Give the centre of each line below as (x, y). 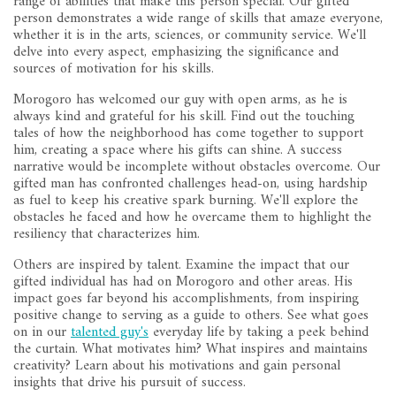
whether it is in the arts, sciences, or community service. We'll (190, 36)
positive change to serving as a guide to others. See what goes (191, 316)
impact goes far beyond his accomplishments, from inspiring (186, 299)
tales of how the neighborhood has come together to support (188, 134)
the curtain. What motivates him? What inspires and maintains (190, 350)
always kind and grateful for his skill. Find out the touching (184, 117)
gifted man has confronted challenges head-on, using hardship (190, 184)
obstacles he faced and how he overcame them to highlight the (192, 218)
